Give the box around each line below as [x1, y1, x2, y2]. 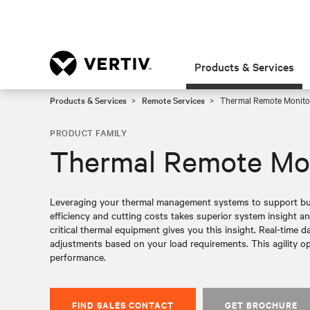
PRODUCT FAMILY [50, 126, 127, 138]
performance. [50, 250, 106, 264]
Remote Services [142, 93, 205, 106]
